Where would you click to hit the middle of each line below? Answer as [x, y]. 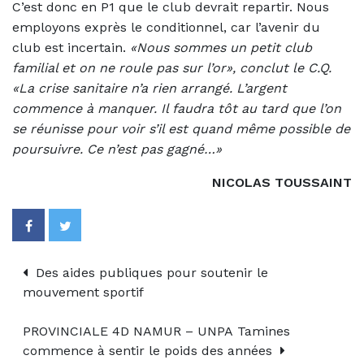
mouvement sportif [83, 292]
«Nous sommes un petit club [221, 47]
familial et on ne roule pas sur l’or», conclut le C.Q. [172, 67]
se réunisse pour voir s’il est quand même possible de [181, 128]
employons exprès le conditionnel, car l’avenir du [166, 27]
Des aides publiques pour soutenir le [150, 272]
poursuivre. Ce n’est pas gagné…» [117, 149]
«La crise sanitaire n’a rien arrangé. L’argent [149, 88]
